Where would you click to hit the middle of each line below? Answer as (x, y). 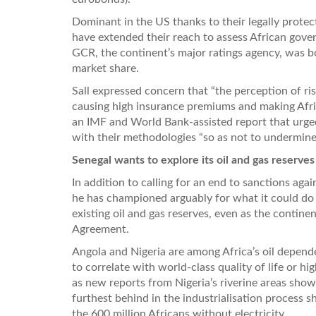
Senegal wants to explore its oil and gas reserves (193, 160)
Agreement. (101, 229)
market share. (105, 68)
